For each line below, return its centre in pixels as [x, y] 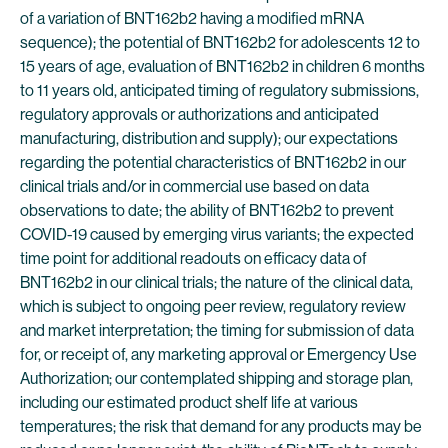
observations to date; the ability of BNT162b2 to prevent [207, 210]
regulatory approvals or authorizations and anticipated [199, 114]
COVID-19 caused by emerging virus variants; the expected [217, 234]
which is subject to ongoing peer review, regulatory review [213, 306]
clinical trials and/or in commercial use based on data [194, 186]
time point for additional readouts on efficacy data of [193, 258]
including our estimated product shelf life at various [189, 402]
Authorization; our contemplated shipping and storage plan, [216, 378]
